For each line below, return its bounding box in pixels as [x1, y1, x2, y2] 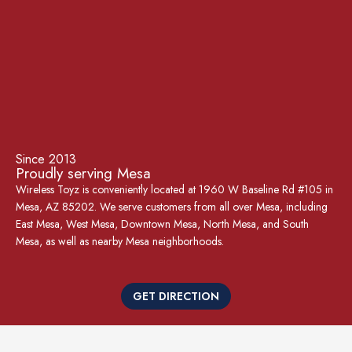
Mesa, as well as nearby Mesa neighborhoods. [16, 233, 224, 249]
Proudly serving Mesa [16, 162, 151, 184]
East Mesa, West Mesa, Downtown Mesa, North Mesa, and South [16, 215, 309, 232]
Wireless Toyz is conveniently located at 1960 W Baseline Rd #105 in [16, 181, 333, 197]
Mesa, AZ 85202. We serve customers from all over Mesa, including [16, 198, 328, 214]
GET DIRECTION [133, 288, 219, 304]
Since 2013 [16, 149, 76, 168]
